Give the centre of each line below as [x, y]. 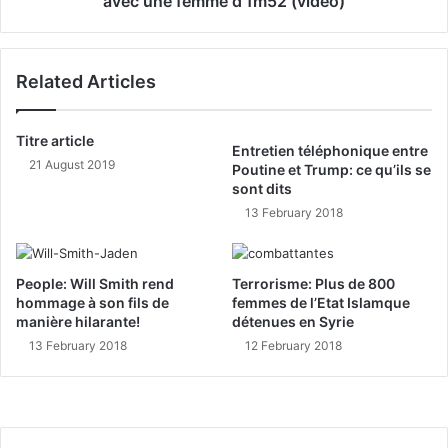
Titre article [55, 140]
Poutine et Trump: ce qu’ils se [331, 169]
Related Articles [86, 81]
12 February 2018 [293, 345]
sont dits [262, 188]
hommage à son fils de [92, 302]
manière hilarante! [78, 321]
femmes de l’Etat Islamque [321, 302]
